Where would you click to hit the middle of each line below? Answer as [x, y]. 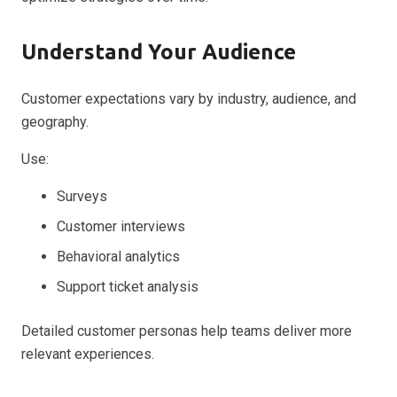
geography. [55, 121]
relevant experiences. [88, 354]
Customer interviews [121, 226]
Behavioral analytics [118, 256]
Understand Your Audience [159, 51]
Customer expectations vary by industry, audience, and [189, 98]
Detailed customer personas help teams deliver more [187, 331]
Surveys [82, 196]
